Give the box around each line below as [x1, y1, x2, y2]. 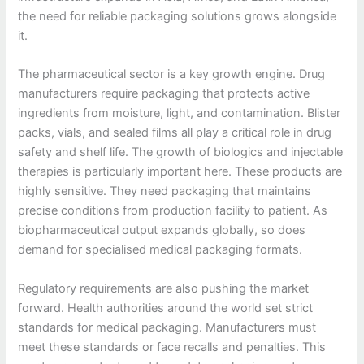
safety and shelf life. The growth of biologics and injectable [18, 145, 344, 160]
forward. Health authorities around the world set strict [18, 300, 314, 315]
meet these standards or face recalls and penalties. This [18, 339, 327, 354]
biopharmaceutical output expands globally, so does [18, 223, 306, 238]
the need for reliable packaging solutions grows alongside [18, 8, 337, 24]
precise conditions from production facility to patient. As [18, 203, 328, 219]
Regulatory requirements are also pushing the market [18, 280, 310, 296]
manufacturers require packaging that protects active [18, 86, 310, 102]
